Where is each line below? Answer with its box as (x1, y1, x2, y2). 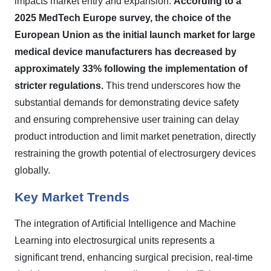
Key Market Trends (15, 190, 129, 204)
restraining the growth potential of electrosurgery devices (15, 148, 256, 158)
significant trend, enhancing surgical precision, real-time (15, 252, 253, 263)
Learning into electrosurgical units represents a (15, 235, 215, 246)
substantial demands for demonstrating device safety (15, 97, 239, 108)
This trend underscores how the (103, 80, 241, 91)
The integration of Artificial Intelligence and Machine (15, 218, 236, 229)
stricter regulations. (15, 80, 103, 91)
